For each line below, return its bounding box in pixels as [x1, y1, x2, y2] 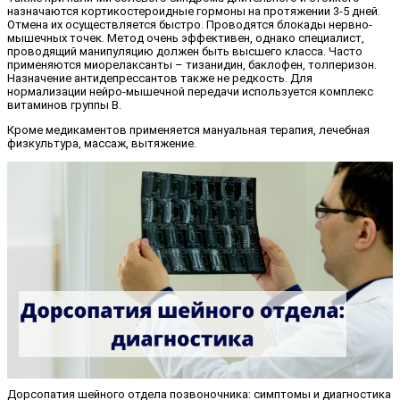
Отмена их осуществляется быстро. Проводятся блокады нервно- [7, 18, 372, 32]
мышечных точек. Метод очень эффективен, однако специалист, [7, 31, 364, 46]
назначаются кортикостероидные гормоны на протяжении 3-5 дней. [7, 4, 380, 19]
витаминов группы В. [7, 98, 121, 112]
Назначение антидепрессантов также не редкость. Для [7, 71, 312, 86]
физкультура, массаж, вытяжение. [7, 137, 196, 151]
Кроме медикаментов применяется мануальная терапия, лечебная [7, 123, 370, 137]
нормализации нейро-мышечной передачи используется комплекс [7, 85, 373, 99]
